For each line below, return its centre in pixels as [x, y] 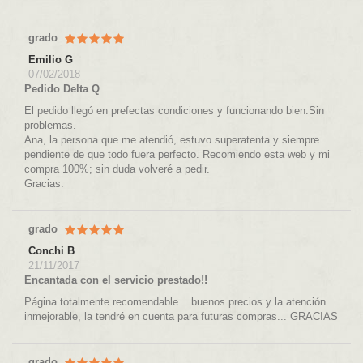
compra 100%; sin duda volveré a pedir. [117, 169]
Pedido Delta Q [62, 89]
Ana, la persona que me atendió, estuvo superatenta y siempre [172, 140]
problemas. [50, 126]
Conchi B [51, 251]
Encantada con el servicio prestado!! [116, 280]
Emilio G [51, 60]
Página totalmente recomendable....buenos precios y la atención [175, 302]
